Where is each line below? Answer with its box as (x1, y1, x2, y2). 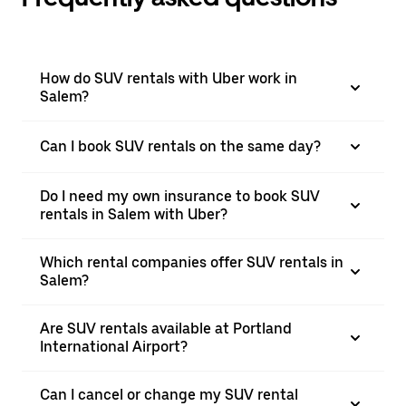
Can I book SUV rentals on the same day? (40, 138, 321, 155)
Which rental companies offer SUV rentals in (40, 254, 343, 271)
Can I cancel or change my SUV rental (40, 386, 298, 403)
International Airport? (40, 338, 188, 355)
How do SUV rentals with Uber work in (40, 70, 297, 87)
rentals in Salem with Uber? (40, 206, 227, 223)
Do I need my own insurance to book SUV (40, 188, 320, 205)
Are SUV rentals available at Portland (40, 320, 292, 337)
